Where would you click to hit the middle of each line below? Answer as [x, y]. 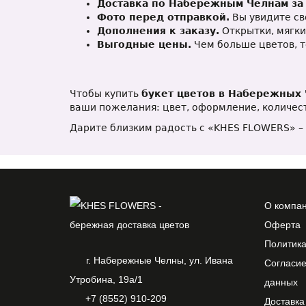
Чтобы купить [106, 94]
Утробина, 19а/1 [106, 279]
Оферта [282, 225]
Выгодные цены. [144, 44]
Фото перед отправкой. [163, 17]
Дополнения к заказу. [158, 31]
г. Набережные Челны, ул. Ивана [159, 260]
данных [281, 282]
